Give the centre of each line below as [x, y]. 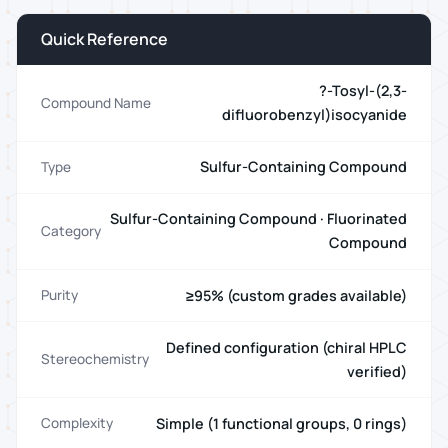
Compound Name [96, 102]
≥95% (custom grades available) [296, 295]
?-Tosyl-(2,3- [363, 91]
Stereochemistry [95, 359]
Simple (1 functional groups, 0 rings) [281, 423]
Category [71, 230]
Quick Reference [104, 39]
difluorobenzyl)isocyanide [314, 115]
